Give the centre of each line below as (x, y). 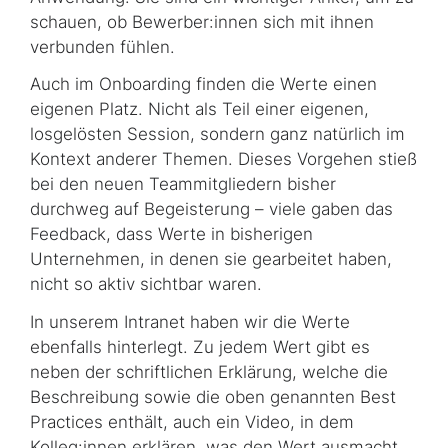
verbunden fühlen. (102, 46)
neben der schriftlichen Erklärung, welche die (209, 372)
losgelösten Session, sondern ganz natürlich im (217, 134)
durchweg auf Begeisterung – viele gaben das (211, 209)
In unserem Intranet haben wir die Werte (190, 322)
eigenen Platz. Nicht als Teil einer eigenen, (199, 109)
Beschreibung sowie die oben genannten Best (213, 397)
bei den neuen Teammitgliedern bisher (183, 184)
